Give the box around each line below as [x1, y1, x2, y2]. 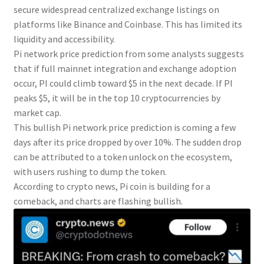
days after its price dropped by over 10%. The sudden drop [13, 136, 242, 148]
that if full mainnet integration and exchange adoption [13, 62, 236, 74]
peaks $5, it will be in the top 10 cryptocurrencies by [13, 92, 220, 104]
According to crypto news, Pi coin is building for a [13, 180, 210, 192]
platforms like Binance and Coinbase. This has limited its [13, 18, 242, 30]
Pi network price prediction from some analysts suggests [13, 48, 244, 60]
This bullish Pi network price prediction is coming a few [13, 121, 236, 133]
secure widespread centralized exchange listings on [13, 4, 219, 15]
